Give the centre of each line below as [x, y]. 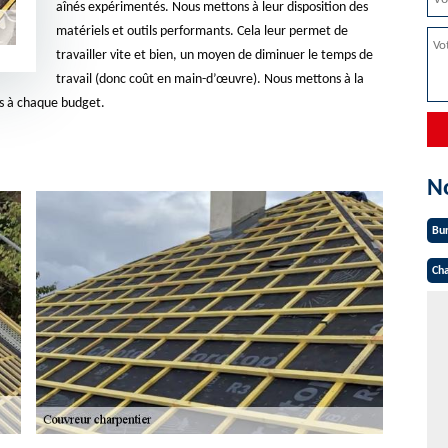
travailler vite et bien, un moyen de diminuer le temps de [214, 55]
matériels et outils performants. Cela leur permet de [201, 31]
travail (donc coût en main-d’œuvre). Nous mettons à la [209, 79]
